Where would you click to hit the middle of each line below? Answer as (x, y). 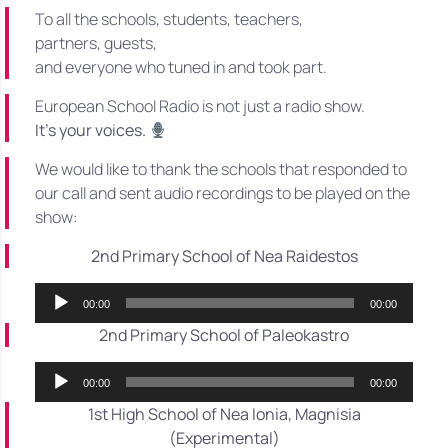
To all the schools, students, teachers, (169, 19)
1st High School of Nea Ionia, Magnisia (224, 414)
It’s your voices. (90, 130)
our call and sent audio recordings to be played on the (222, 193)
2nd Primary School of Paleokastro (224, 335)
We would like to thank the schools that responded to (221, 169)
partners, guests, (96, 43)
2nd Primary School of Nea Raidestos (224, 256)
